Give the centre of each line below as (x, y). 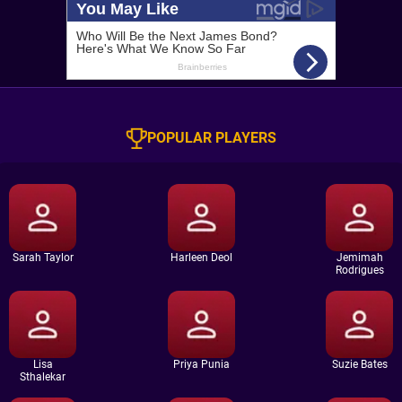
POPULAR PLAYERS (212, 138)
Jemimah (359, 258)
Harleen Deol (201, 258)
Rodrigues (359, 270)
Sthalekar (43, 377)
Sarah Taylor (43, 258)
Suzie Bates (359, 364)
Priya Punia (201, 364)
